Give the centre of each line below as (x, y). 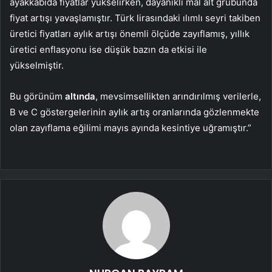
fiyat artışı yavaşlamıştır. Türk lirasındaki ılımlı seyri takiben (135, 18)
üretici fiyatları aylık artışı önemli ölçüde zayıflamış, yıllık (130, 34)
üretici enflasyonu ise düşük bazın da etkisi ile (108, 50)
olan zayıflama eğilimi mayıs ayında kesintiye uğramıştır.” (131, 128)
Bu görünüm (37, 97)
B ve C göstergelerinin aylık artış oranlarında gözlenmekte (134, 112)
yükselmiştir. (37, 66)
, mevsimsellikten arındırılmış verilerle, (178, 97)
